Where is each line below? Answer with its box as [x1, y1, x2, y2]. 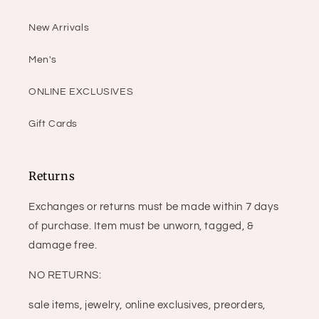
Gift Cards [28, 119, 78, 130]
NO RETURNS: [28, 270, 102, 281]
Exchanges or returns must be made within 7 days [28, 202, 279, 213]
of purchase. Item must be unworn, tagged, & [28, 221, 254, 232]
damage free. [28, 240, 98, 251]
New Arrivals [28, 23, 90, 33]
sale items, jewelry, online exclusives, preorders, [28, 300, 266, 311]
